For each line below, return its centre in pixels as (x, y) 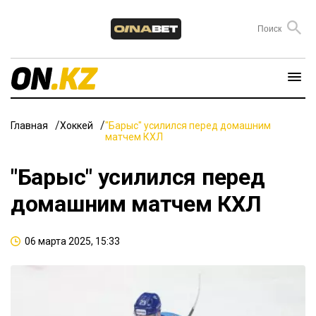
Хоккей (77, 125)
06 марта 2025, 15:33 (72, 241)
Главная (29, 125)
